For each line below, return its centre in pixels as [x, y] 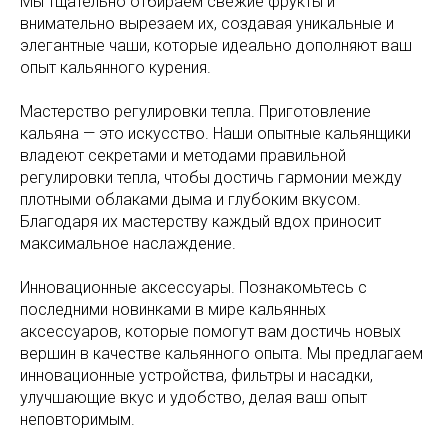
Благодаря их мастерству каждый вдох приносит [200, 221]
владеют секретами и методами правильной [183, 155]
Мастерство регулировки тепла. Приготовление [195, 111]
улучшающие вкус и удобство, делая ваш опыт [193, 397]
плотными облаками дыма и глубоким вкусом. [190, 199]
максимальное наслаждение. [128, 243]
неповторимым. [77, 419]
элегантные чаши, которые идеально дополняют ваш [216, 45]
